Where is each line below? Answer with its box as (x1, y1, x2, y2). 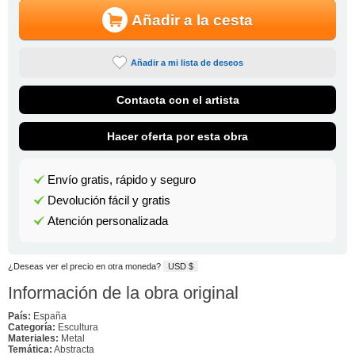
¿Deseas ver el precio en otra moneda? (8, 261, 163, 271)
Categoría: (8, 321, 55, 333)
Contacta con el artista (116, 94, 239, 107)
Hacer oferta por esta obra (107, 130, 248, 143)
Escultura (58, 321, 98, 333)
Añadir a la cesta (132, 12, 253, 29)
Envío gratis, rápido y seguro (47, 174, 196, 187)
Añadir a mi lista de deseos (130, 58, 243, 68)
